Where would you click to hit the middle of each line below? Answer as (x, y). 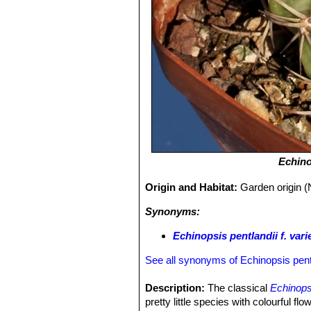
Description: (175, 288)
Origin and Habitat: (193, 187)
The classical (238, 288)
